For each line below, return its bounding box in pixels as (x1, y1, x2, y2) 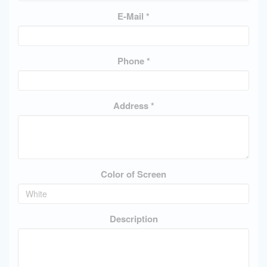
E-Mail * (117, 10, 150, 23)
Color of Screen (101, 167, 166, 181)
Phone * (117, 54, 150, 68)
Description (109, 212, 158, 226)
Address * (113, 99, 154, 113)
